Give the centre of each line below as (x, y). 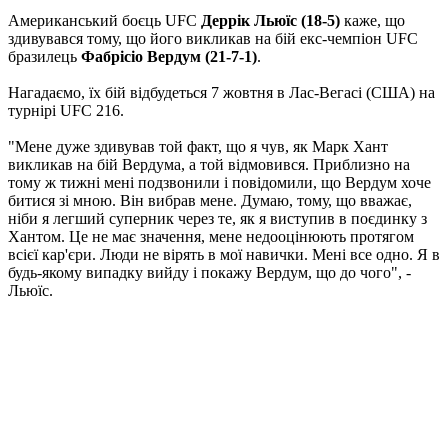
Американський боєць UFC (104, 21)
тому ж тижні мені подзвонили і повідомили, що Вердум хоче (219, 183)
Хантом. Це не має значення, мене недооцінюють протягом (211, 237)
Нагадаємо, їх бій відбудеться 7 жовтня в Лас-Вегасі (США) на (221, 93)
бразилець (44, 57)
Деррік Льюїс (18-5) (270, 21)
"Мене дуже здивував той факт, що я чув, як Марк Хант (198, 147)
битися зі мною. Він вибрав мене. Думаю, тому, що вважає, (210, 201)
